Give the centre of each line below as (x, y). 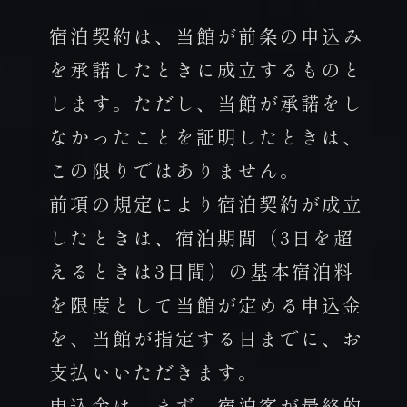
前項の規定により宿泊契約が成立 (207, 203)
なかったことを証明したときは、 (207, 136)
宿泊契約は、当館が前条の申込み (207, 35)
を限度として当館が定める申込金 (207, 304)
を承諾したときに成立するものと (207, 69)
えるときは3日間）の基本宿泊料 (202, 271)
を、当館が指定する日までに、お (207, 338)
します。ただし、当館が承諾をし (207, 103)
